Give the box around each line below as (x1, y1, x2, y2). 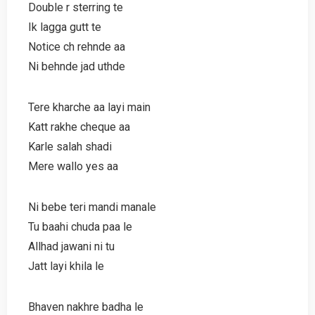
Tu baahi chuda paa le (28, 219, 132, 233)
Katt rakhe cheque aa (28, 120, 130, 134)
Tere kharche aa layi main (28, 100, 150, 114)
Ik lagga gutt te (28, 20, 101, 34)
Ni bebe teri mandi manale (28, 200, 156, 214)
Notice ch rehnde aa (28, 39, 125, 53)
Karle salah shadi (28, 139, 112, 153)
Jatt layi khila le (28, 259, 104, 273)
